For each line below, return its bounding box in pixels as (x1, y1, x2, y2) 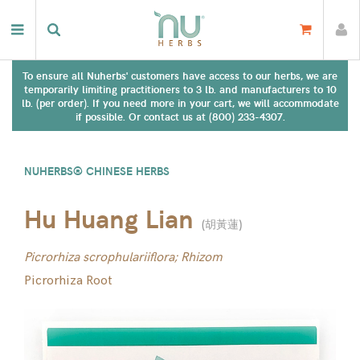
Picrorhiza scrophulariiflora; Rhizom (24, 250, 223, 265)
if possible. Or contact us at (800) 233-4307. (75, 109, 285, 123)
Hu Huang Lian (24, 200, 194, 235)
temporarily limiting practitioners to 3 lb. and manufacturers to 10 (23, 82, 337, 96)
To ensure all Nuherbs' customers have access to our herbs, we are (22, 68, 337, 82)
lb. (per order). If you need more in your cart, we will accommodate (21, 96, 339, 109)
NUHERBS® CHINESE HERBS (24, 163, 170, 178)
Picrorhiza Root (24, 273, 112, 288)
